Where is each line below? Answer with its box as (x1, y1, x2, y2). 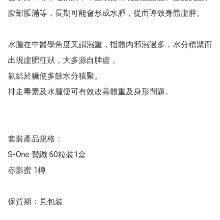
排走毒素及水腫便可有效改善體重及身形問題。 (8, 87, 173, 97)
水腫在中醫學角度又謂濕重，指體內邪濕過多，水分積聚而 (8, 40, 212, 50)
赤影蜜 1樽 (8, 165, 46, 175)
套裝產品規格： (8, 134, 63, 144)
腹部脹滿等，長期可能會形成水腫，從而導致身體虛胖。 (8, 8, 204, 18)
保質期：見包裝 (8, 197, 63, 207)
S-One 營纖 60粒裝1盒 (8, 150, 86, 160)
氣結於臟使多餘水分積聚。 (8, 71, 102, 81)
